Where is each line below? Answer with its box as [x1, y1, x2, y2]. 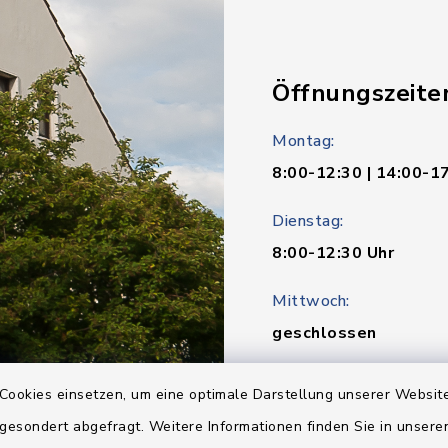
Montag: [272, 130, 335, 152]
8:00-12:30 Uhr [272, 242, 399, 264]
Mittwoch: [272, 290, 350, 312]
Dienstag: [272, 210, 344, 232]
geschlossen [272, 322, 377, 344]
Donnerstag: [272, 370, 364, 392]
